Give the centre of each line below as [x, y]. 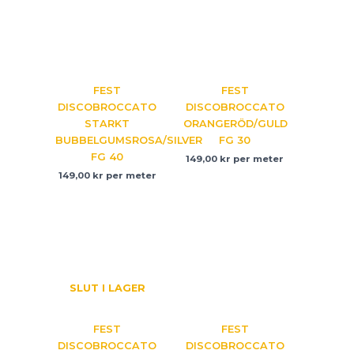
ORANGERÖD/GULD [235, 123]
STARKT [107, 123]
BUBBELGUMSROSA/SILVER [129, 140]
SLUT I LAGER [107, 288]
